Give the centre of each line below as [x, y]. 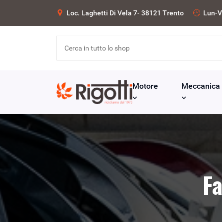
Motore [145, 86]
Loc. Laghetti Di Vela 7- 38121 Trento [125, 13]
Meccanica [200, 86]
